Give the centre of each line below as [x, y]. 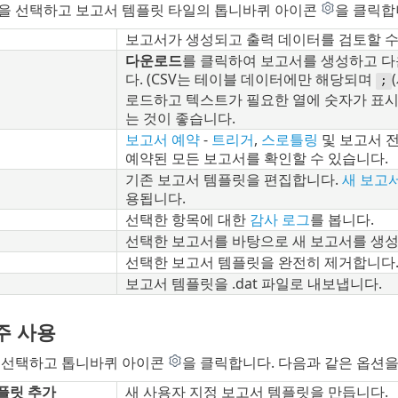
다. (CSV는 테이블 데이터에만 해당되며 [250, 80]
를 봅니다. [342, 220]
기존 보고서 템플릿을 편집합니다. [233, 180]
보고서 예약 [162, 140]
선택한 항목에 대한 [187, 220]
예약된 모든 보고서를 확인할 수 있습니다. [256, 159]
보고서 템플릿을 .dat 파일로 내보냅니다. [253, 284]
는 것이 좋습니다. [180, 119]
